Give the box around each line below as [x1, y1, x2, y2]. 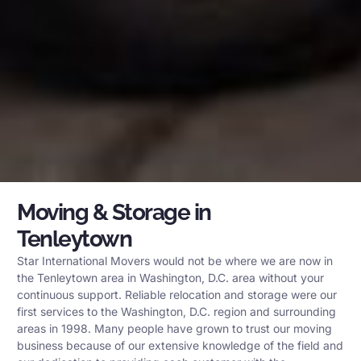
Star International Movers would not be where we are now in [17, 254, 333, 268]
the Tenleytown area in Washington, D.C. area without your [17, 271, 324, 285]
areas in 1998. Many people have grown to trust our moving [17, 322, 332, 336]
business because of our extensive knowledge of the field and [17, 338, 343, 353]
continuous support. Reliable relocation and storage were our [17, 288, 337, 302]
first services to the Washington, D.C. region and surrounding [17, 305, 336, 319]
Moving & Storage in [17, 199, 211, 226]
